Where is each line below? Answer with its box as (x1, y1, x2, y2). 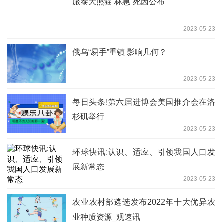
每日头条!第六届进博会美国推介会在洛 (72, 97, 215, 106)
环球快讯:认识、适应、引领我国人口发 (72, 147, 215, 156)
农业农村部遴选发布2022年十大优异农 (72, 197, 215, 206)
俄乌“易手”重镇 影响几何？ (72, 47, 166, 56)
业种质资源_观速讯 (72, 212, 140, 221)
